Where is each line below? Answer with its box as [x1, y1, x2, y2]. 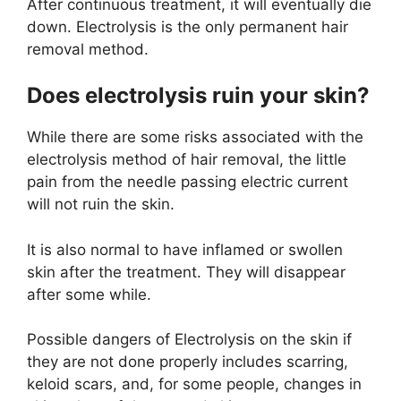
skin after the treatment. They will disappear [27, 262, 346, 281]
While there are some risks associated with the [27, 128, 363, 147]
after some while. [27, 285, 151, 303]
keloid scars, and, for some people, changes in [27, 375, 362, 394]
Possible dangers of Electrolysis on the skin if [27, 330, 352, 349]
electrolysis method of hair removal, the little [27, 150, 346, 169]
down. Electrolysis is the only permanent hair [27, 17, 348, 36]
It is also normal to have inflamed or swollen [27, 240, 343, 259]
